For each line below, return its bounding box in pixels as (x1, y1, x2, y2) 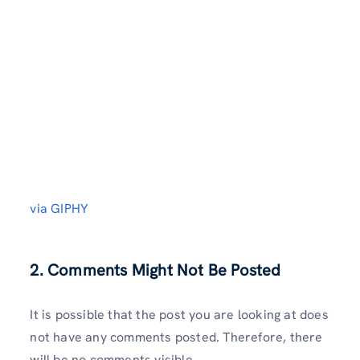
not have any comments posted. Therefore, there (30, 329, 323, 346)
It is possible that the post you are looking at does (30, 306, 329, 323)
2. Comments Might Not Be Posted (30, 260, 281, 280)
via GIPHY (30, 199, 89, 217)
